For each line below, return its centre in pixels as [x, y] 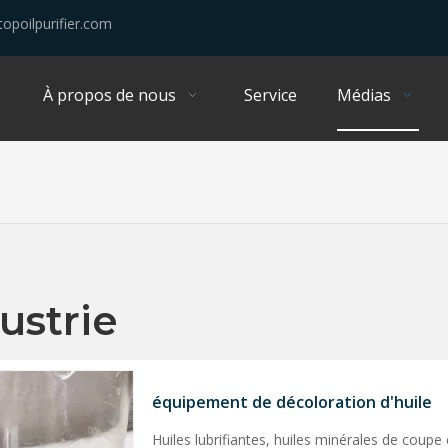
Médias [364, 95]
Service [270, 95]
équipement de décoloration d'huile [292, 402]
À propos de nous [109, 95]
